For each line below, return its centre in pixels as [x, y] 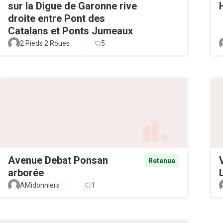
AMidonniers [40, 185]
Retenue [162, 161]
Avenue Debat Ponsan [58, 160]
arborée [26, 172]
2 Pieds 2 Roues [45, 44]
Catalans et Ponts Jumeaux [70, 31]
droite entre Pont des [56, 19]
